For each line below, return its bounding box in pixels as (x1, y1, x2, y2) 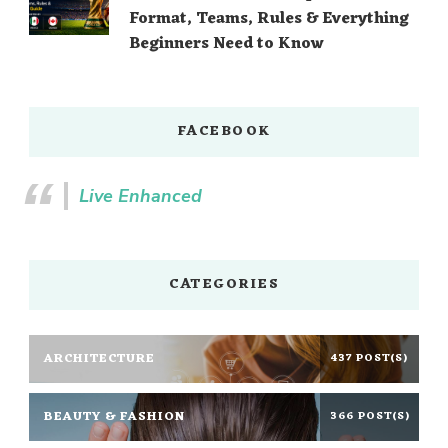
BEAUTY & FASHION (44, 405, 185, 428)
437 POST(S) (331, 349, 408, 369)
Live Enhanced (79, 184, 202, 209)
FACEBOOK (177, 119, 271, 145)
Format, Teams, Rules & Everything (129, 5, 409, 34)
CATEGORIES (169, 272, 279, 298)
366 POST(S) (329, 407, 410, 427)
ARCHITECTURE (44, 347, 155, 370)
